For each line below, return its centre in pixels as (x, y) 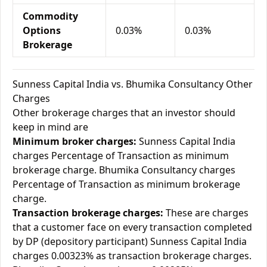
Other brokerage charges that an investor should (124, 113)
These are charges (206, 213)
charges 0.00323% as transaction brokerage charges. (132, 256)
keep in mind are (50, 127)
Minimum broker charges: (74, 141)
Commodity (50, 16)
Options (42, 30)
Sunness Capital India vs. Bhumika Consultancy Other (133, 84)
